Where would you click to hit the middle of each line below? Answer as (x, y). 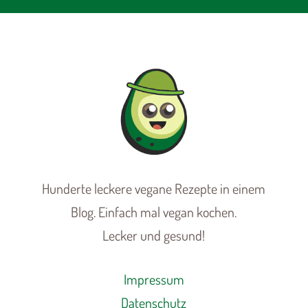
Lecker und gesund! (154, 235)
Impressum (154, 279)
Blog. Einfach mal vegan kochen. (154, 211)
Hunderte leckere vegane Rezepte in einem (154, 188)
